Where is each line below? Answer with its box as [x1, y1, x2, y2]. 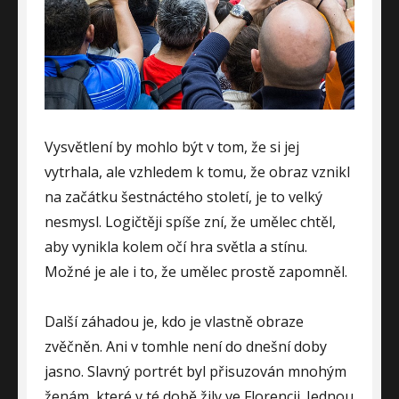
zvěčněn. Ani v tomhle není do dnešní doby [45, 337, 327, 357]
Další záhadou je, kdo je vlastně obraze [45, 312, 304, 332]
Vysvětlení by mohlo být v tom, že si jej [45, 137, 299, 158]
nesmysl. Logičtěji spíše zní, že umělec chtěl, [45, 212, 336, 232]
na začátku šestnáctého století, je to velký [45, 187, 322, 208]
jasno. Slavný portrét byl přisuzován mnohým [45, 362, 346, 382]
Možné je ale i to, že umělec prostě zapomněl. [45, 262, 347, 282]
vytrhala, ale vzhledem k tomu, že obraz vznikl [45, 162, 350, 183]
